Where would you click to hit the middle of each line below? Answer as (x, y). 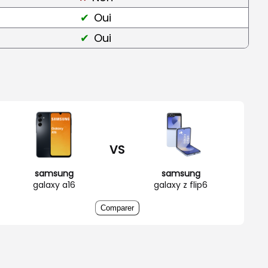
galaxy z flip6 (181, 185)
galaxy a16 (54, 185)
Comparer (117, 208)
